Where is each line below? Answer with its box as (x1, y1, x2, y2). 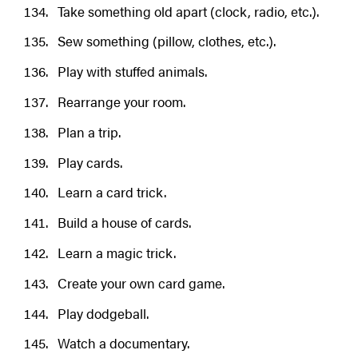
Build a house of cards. (57, 213, 191, 233)
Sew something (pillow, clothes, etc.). (57, 31, 276, 51)
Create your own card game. (57, 272, 225, 292)
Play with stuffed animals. (57, 62, 207, 82)
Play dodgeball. (57, 303, 149, 323)
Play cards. (57, 152, 122, 172)
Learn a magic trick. (57, 243, 176, 263)
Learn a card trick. (57, 182, 166, 202)
